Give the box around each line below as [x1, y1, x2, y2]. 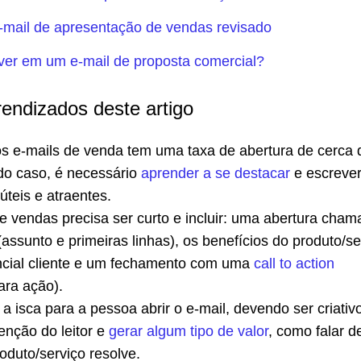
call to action [254, 255, 334, 272]
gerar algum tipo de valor [109, 323, 268, 339]
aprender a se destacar [141, 165, 290, 181]
